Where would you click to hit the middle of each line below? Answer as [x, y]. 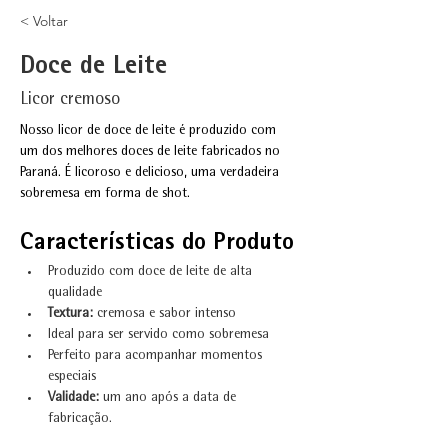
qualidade [75, 293]
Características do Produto [157, 244]
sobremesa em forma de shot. [105, 194]
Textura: [70, 314]
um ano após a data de [169, 398]
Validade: [73, 398]
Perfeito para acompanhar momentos [157, 356]
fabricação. [80, 419]
